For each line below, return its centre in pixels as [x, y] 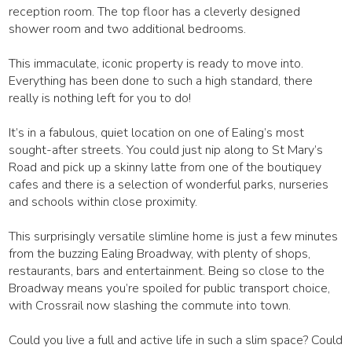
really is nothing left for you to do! [100, 99]
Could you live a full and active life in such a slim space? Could [176, 341]
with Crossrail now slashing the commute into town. [150, 306]
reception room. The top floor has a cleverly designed [155, 12]
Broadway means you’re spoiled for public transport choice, [170, 289]
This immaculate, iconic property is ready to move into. [156, 64]
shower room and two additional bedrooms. [128, 29]
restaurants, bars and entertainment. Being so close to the [167, 271]
